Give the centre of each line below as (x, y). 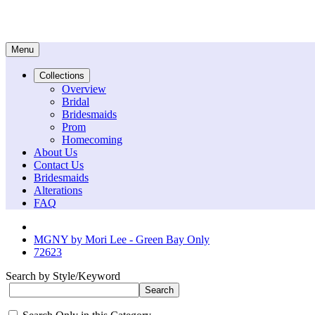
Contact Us (59, 165)
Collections (62, 76)
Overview (84, 89)
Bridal (76, 102)
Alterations (58, 190)
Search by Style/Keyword (63, 276)
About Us (56, 152)
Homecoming (92, 140)
